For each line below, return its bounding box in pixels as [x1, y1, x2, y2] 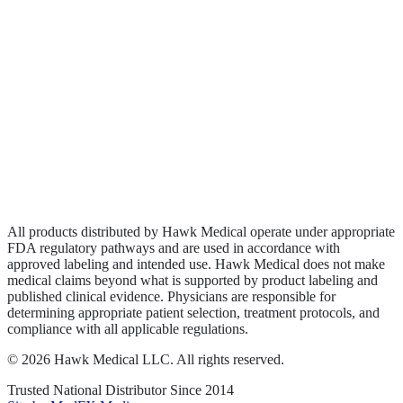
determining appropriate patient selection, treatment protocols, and [7, 304, 380, 320]
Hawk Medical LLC [54, 351, 170, 367]
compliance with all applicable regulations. [7, 320, 248, 336]
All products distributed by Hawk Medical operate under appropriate [7, 223, 395, 239]
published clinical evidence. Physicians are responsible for [7, 288, 336, 304]
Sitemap [65, 210, 111, 227]
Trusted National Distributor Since [7, 381, 205, 398]
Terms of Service [65, 185, 161, 201]
